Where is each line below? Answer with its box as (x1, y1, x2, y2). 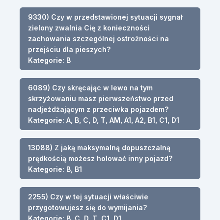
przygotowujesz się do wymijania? (28, 203, 147, 212)
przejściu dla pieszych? (28, 45, 110, 54)
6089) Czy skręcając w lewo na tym (28, 83, 153, 92)
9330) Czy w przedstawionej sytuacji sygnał (28, 12, 183, 21)
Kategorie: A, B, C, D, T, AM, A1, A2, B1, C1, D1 (28, 115, 179, 124)
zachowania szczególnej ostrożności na (28, 34, 169, 43)
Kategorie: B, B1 (28, 165, 82, 173)
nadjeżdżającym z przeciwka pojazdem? (28, 105, 168, 113)
